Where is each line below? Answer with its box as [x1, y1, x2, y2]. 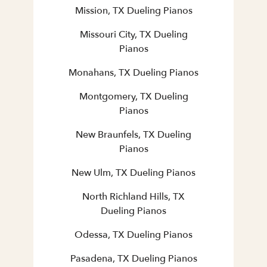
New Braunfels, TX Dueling [76, 128, 191, 142]
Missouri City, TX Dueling [79, 28, 188, 42]
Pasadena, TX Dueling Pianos [70, 252, 197, 266]
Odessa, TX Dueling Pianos [74, 228, 193, 242]
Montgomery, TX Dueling [79, 90, 188, 104]
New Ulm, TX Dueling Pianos [72, 166, 195, 180]
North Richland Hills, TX [82, 190, 185, 204]
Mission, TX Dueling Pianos [74, 4, 193, 18]
